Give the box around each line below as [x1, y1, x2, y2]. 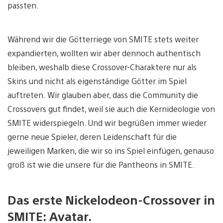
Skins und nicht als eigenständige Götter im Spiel [7, 75, 187, 86]
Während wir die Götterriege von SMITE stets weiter [7, 33, 199, 44]
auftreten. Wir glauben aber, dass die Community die [7, 89, 198, 100]
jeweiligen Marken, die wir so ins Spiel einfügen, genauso [7, 145, 214, 156]
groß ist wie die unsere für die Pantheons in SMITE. [7, 159, 195, 170]
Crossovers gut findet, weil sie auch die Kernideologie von [7, 103, 215, 114]
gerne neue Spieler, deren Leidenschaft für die [7, 131, 177, 142]
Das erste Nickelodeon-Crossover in [7, 191, 215, 208]
